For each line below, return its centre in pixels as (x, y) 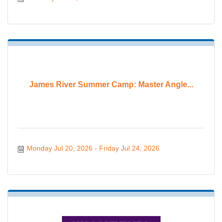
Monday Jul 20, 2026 (59, 148)
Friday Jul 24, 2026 (129, 148)
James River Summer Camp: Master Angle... (111, 85)
